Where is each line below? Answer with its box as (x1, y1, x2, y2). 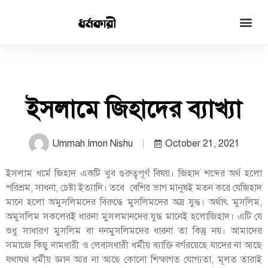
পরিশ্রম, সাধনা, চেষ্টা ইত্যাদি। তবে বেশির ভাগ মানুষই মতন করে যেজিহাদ (6, 182, 262, 194)
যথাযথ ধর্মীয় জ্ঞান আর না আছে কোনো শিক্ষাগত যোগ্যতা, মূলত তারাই (6, 254, 262, 266)
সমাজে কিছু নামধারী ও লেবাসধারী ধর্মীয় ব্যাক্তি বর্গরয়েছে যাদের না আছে (6, 239, 262, 251)
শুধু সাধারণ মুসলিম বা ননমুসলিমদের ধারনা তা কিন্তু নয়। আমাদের (6, 225, 262, 237)
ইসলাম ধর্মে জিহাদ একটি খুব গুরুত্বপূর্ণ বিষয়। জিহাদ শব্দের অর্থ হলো (6, 167, 262, 179)
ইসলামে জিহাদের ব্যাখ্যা (26, 95, 242, 124)
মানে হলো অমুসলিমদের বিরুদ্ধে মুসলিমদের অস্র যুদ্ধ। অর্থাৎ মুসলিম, (6, 196, 262, 208)
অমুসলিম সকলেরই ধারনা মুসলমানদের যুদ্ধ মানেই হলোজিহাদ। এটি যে (6, 211, 262, 223)
